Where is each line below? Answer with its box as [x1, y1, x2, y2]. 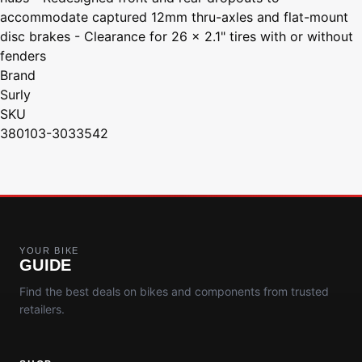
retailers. [19, 301, 65, 316]
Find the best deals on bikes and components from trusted [19, 284, 329, 298]
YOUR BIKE [19, 245, 80, 255]
